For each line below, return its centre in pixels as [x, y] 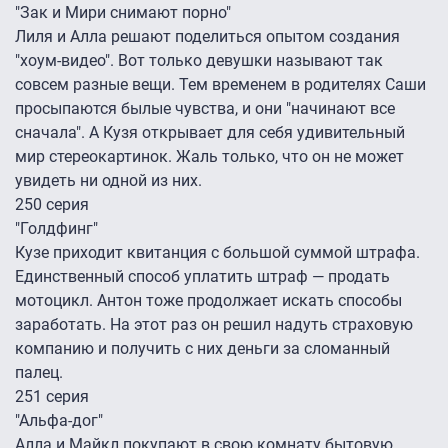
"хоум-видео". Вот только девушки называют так [199, 61]
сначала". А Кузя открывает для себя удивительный [210, 133]
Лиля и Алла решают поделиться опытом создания [207, 37]
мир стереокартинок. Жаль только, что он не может [209, 157]
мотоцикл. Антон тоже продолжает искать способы [208, 301]
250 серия [52, 205]
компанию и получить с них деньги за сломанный [202, 349]
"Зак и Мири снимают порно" [123, 13]
